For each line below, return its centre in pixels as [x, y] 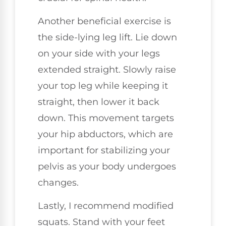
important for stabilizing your [104, 151]
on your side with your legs [99, 54]
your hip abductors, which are [105, 134]
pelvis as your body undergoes [107, 167]
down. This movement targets [106, 118]
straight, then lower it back [99, 102]
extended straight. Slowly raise [107, 70]
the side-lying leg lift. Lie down [107, 38]
